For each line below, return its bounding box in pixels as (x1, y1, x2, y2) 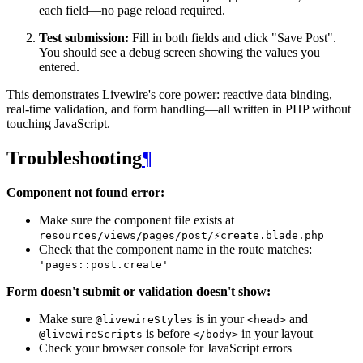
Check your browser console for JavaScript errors (39, 341, 292, 356)
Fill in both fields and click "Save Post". (129, 31, 336, 45)
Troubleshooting (6, 147, 142, 169)
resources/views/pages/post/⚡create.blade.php (39, 229, 324, 242)
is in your (193, 312, 247, 327)
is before (143, 327, 193, 341)
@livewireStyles (96, 314, 193, 327)
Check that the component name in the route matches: (39, 242, 312, 257)
